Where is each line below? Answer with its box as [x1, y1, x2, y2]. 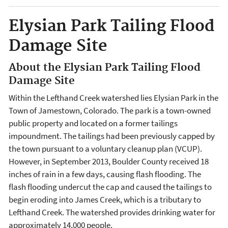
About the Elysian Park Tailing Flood [9, 61, 201, 74]
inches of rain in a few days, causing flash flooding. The [9, 168, 201, 180]
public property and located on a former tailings [9, 118, 178, 129]
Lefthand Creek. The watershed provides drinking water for [9, 207, 215, 218]
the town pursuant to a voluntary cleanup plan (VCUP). [9, 143, 202, 155]
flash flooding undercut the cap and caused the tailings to [9, 181, 212, 193]
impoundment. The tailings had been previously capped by [9, 130, 215, 142]
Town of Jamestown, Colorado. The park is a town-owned [9, 105, 211, 117]
